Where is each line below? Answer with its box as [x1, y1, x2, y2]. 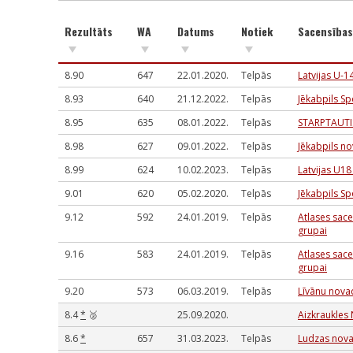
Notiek [241, 23, 273, 39]
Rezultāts [65, 23, 113, 39]
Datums [177, 23, 214, 39]
